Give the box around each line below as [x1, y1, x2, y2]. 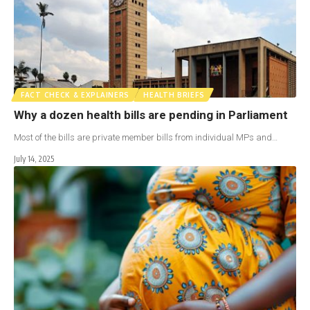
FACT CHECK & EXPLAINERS [21, 90, 130, 99]
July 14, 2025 [14, 153, 54, 164]
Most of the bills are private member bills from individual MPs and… [14, 131, 277, 143]
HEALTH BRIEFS [143, 90, 205, 99]
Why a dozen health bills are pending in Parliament [14, 107, 288, 122]
